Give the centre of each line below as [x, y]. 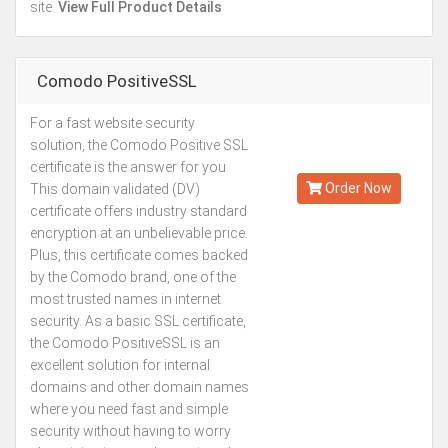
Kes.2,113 [349, 135]
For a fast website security [112, 123]
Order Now [356, 188]
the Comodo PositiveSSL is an [125, 343]
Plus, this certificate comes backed [139, 255]
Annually [348, 154]
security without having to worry [130, 431]
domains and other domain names [139, 387]
